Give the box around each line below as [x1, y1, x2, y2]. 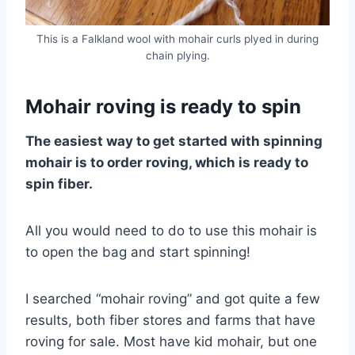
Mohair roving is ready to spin [25, 94, 301, 118]
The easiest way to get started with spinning [25, 132, 323, 149]
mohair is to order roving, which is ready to [25, 154, 308, 170]
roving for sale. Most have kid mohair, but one [25, 333, 317, 349]
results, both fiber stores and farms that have [25, 311, 315, 328]
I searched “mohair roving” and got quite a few [25, 290, 320, 307]
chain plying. [145, 48, 210, 62]
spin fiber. [25, 175, 93, 192]
